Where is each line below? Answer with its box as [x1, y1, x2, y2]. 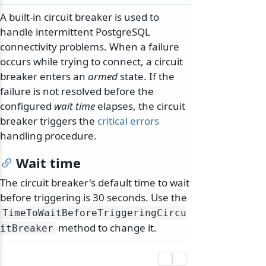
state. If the [118, 69, 175, 84]
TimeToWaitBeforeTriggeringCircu [2, 207, 186, 219]
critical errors [97, 114, 159, 128]
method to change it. [56, 221, 157, 235]
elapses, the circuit [95, 99, 185, 113]
